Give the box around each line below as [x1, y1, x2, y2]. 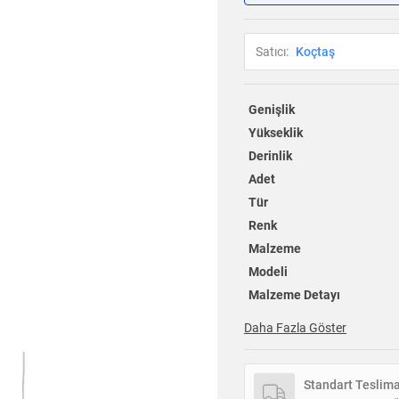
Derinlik [248, 149, 292, 164]
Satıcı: [256, 45, 289, 60]
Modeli [248, 265, 288, 280]
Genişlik [248, 102, 295, 118]
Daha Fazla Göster [244, 321, 346, 336]
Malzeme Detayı [248, 288, 340, 303]
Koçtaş [296, 45, 335, 60]
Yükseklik [248, 126, 303, 141]
